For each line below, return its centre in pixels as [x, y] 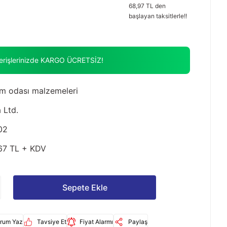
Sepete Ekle [85, 187]
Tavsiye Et [52, 222]
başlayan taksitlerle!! [158, 16]
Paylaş [138, 222]
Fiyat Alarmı [96, 222]
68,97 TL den [147, 6]
